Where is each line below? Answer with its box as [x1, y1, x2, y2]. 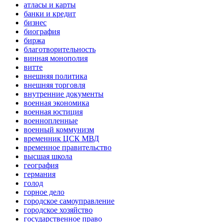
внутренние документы [24, 90, 104, 99]
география [24, 161, 58, 170]
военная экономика [24, 99, 89, 108]
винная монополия [24, 54, 88, 63]
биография [24, 27, 60, 36]
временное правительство [24, 143, 111, 152]
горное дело [24, 188, 64, 197]
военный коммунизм [24, 125, 94, 134]
